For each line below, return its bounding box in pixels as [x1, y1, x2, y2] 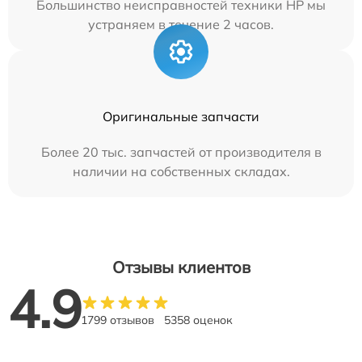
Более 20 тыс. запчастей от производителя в [40, 144, 322, 160]
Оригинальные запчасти [103, 108, 259, 124]
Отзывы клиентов [112, 257, 250, 277]
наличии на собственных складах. [72, 163, 290, 179]
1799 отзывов [81, 313, 154, 327]
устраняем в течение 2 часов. [88, 16, 274, 32]
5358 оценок [164, 313, 233, 327]
